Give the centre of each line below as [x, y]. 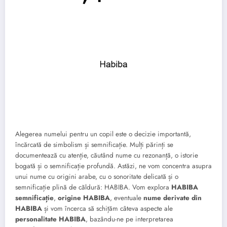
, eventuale [127, 198]
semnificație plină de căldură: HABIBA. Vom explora [93, 187]
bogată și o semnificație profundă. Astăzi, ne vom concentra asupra [113, 166]
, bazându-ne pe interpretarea [129, 219]
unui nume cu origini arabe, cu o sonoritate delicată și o [97, 176]
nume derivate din [173, 198]
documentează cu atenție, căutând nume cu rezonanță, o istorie [107, 155]
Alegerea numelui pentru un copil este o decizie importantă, [103, 134]
